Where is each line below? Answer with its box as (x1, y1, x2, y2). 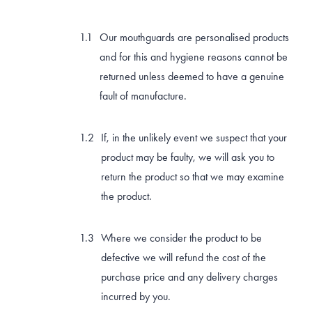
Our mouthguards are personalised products (100, 30, 289, 44)
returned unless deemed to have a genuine (100, 69, 284, 83)
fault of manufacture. (100, 88, 187, 102)
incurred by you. (101, 289, 171, 303)
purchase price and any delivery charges (101, 270, 278, 283)
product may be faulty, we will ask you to (101, 150, 274, 164)
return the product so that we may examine (101, 169, 284, 183)
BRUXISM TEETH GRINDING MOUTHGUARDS (24, 15, 261, 31)
